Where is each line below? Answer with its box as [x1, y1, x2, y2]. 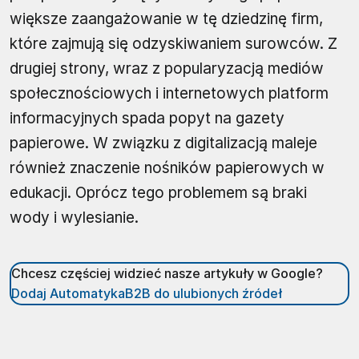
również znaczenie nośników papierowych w [10, 158, 325, 177]
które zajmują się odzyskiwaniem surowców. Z [10, 34, 337, 53]
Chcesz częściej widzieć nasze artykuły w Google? [11, 264, 323, 281]
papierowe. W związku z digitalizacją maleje [10, 133, 317, 152]
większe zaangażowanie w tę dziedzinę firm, [10, 9, 323, 28]
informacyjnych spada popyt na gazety [10, 108, 284, 127]
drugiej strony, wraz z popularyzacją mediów [10, 58, 324, 78]
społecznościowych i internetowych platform [10, 83, 329, 103]
